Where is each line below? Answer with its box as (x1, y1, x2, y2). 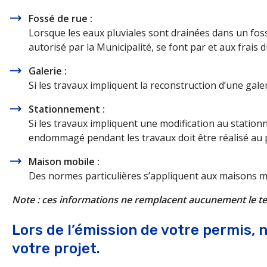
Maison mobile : (29, 155, 100, 168)
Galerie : (29, 64, 67, 77)
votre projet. (12, 240, 100, 257)
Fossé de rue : (29, 12, 92, 25)
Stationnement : (29, 103, 105, 116)
